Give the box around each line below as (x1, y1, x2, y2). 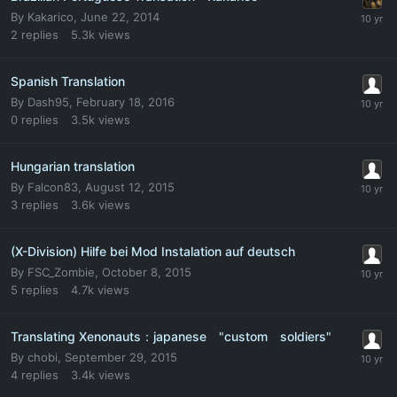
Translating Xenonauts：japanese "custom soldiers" (11, 328, 331, 344)
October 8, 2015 (102, 264, 191, 279)
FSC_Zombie (27, 264, 95, 279)
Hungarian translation (11, 158, 135, 174)
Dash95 (27, 94, 69, 109)
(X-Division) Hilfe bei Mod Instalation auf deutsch (11, 243, 295, 259)
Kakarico (27, 9, 74, 24)
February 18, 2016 (76, 94, 175, 109)
